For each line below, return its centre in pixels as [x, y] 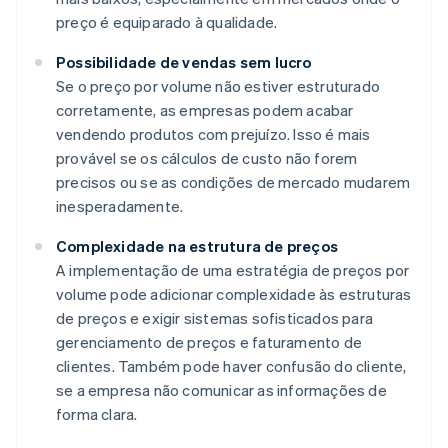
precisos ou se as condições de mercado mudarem [233, 182]
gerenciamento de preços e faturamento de [209, 342]
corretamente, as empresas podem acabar [205, 110]
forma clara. [97, 414]
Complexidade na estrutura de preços [197, 246]
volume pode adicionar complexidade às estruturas [234, 294]
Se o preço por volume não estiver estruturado [218, 86]
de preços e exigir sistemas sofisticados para [215, 318]
